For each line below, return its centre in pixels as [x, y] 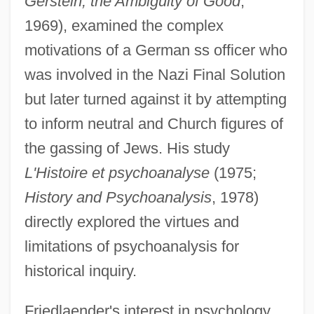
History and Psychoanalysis [118, 197]
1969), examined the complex [124, 25]
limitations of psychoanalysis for [131, 246]
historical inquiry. [80, 271]
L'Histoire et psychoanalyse [117, 172]
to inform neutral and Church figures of [153, 123]
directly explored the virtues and [131, 221]
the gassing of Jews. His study [127, 148]
